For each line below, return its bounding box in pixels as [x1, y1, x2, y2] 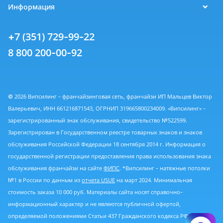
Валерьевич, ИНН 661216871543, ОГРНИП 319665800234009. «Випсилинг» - [8, 105, 206, 112]
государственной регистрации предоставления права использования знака [8, 152, 211, 160]
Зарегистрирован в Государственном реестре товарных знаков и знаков [8, 128, 202, 136]
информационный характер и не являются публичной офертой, [8, 200, 181, 208]
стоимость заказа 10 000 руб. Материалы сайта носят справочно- [8, 188, 183, 196]
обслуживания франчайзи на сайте [8, 164, 104, 172]
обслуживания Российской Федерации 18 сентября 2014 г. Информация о [8, 140, 206, 148]
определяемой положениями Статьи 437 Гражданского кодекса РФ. [8, 212, 190, 220]
